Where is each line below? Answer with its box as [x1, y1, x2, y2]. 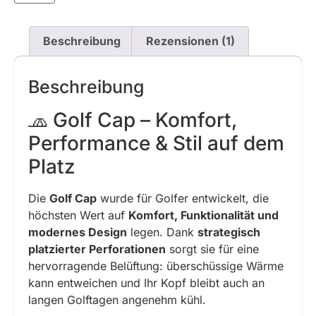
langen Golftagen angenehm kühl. [28, 293, 206, 308]
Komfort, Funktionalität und [128, 208, 279, 223]
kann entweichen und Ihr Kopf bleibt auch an [28, 276, 265, 291]
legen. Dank [127, 225, 197, 240]
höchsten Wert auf [28, 208, 128, 223]
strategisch [197, 225, 260, 240]
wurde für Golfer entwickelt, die [97, 191, 269, 206]
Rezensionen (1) [145, 34, 235, 49]
